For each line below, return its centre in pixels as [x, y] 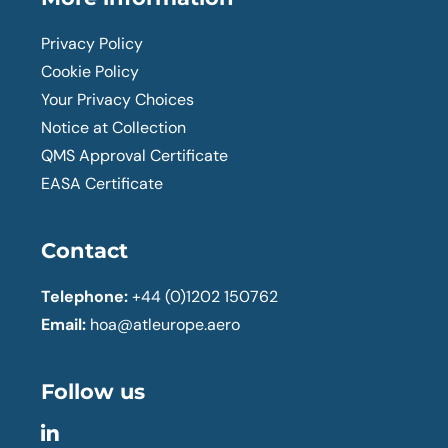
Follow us [93, 391]
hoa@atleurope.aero [165, 324]
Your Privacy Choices [118, 99]
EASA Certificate [102, 183]
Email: [64, 324]
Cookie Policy [90, 71]
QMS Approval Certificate [135, 155]
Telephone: [85, 296]
